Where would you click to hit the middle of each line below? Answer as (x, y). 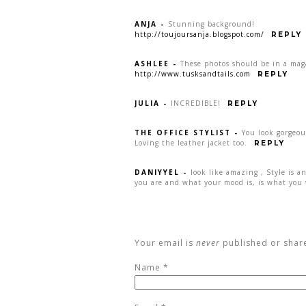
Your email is (165, 243)
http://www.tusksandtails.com (193, 74)
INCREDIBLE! (196, 103)
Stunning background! (211, 24)
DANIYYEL (157, 172)
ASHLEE (152, 64)
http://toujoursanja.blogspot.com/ (199, 34)
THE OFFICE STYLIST (183, 133)
